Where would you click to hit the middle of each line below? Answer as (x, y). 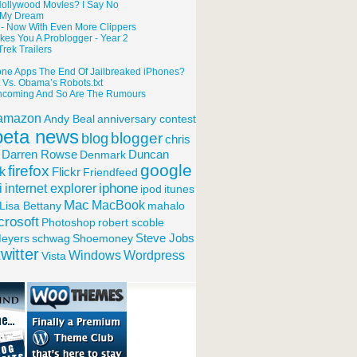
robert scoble (131, 222)
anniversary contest (147, 119)
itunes (179, 189)
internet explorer (51, 188)
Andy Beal (69, 119)
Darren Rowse (39, 155)
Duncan (149, 155)
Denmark (103, 155)
